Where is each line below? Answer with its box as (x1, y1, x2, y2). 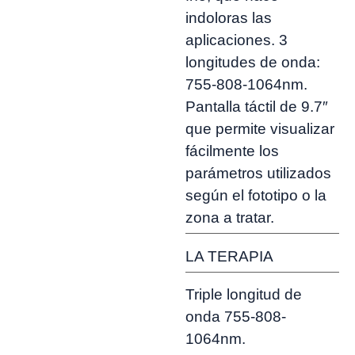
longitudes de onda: (185, 54, 320, 71)
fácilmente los (185, 143, 279, 160)
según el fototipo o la (185, 187, 326, 204)
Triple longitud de (185, 286, 302, 303)
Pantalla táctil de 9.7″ (185, 98, 328, 116)
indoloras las (185, 10, 272, 27)
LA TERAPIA (185, 247, 273, 265)
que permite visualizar (185, 120, 334, 138)
